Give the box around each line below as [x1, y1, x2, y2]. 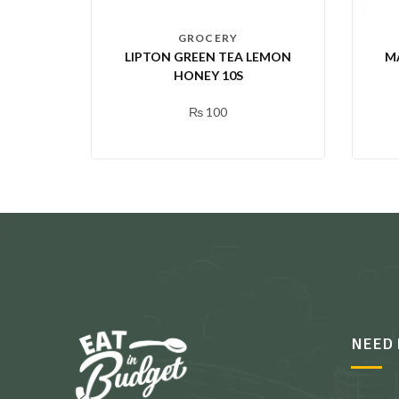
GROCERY [177, 31, 239, 45]
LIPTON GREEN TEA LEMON [125, 49, 291, 65]
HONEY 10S [173, 68, 243, 84]
